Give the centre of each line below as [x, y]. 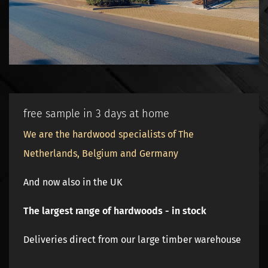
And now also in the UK [73, 182]
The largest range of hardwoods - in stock [115, 211]
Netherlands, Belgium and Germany [101, 153]
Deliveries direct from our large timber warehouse [132, 240]
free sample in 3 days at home [96, 114]
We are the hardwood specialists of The [109, 134]
